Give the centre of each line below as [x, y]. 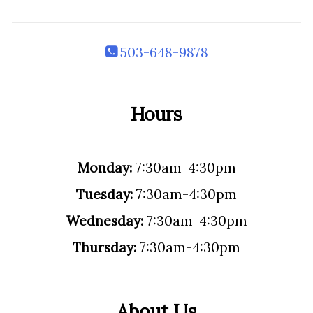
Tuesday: [104, 194]
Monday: [104, 168]
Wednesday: [104, 221]
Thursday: [104, 247]
